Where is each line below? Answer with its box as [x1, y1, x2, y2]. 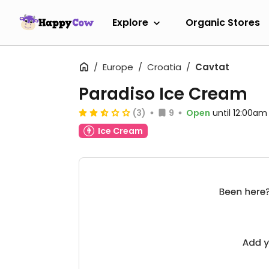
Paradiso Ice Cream [79, 82, 247, 106]
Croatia [147, 61, 181, 73]
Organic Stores [186, 15, 260, 29]
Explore [112, 15, 148, 29]
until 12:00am [213, 107, 267, 119]
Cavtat [195, 61, 229, 73]
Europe [103, 61, 133, 73]
